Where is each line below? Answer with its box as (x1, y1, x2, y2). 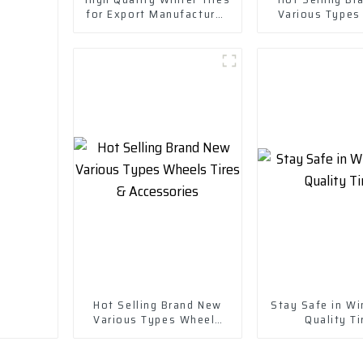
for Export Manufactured (86, 4, 229, 23)
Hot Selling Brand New (93, 295, 222, 314)
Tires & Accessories (100, 324, 216, 343)
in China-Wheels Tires (94, 19, 221, 37)
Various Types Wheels (93, 310, 222, 328)
